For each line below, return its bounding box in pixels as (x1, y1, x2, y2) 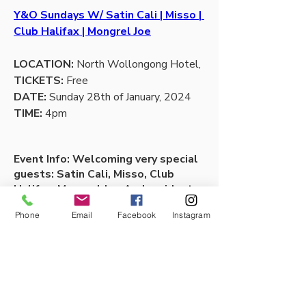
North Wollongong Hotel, (74, 56, 201, 72)
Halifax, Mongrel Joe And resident (14, 181, 193, 197)
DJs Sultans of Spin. (14, 196, 118, 212)
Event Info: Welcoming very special (14, 151, 198, 167)
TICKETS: (14, 72, 64, 88)
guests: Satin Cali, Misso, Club (14, 166, 174, 182)
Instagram (172, 209, 210, 220)
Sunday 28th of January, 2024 (49, 89, 191, 105)
